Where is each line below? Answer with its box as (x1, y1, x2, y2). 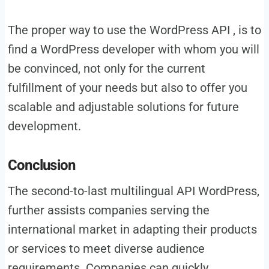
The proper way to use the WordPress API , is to (7, 22, 261, 37)
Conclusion (7, 154, 76, 176)
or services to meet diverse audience (7, 241, 205, 256)
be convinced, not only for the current (7, 61, 205, 76)
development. (7, 118, 81, 133)
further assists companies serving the (7, 202, 210, 217)
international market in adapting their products (7, 222, 257, 237)
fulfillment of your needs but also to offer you (7, 80, 247, 95)
